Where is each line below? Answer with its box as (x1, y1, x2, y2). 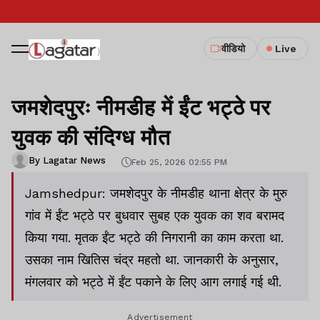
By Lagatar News (29, 154, 106, 166)
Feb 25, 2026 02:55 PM (131, 156, 227, 167)
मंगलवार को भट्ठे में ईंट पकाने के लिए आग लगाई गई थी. (25, 274, 281, 289)
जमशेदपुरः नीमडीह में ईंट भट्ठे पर (11, 92, 271, 121)
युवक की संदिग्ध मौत (11, 122, 171, 151)
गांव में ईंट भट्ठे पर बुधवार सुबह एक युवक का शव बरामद (25, 208, 284, 223)
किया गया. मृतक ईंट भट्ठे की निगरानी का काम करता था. (25, 230, 284, 245)
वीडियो (221, 43, 245, 54)
